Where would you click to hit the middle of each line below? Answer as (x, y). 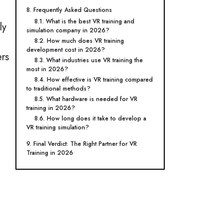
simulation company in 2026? (68, 30)
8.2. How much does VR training (79, 41)
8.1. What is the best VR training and (84, 21)
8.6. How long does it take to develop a (90, 118)
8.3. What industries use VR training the (89, 60)
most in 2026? (47, 69)
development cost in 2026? (66, 50)
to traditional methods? (58, 89)
